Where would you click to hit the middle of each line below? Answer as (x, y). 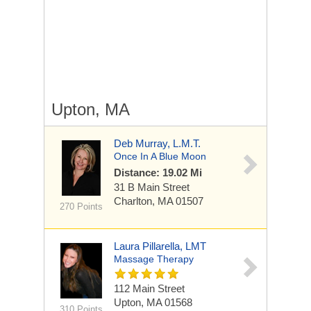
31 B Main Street (152, 187)
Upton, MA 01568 (153, 302)
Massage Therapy (154, 259)
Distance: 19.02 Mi (158, 173)
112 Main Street (149, 288)
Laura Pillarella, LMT (160, 246)
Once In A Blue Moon (160, 156)
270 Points (81, 207)
